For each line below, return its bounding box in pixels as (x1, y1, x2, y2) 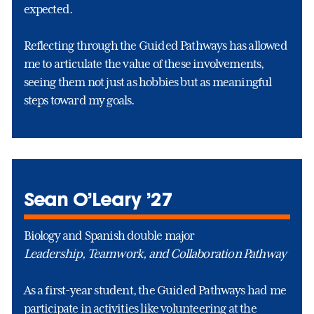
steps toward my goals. (23, 93, 135, 108)
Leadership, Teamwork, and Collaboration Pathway (23, 246, 287, 261)
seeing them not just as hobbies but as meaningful (23, 75, 272, 90)
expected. (23, 2, 73, 17)
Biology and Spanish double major (23, 228, 195, 243)
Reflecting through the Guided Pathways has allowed (23, 39, 287, 53)
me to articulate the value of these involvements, (23, 57, 264, 71)
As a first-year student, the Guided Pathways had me (23, 282, 286, 297)
